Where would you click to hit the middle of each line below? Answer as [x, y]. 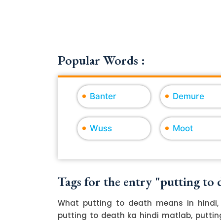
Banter [103, 96]
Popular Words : [101, 60]
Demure [188, 96]
